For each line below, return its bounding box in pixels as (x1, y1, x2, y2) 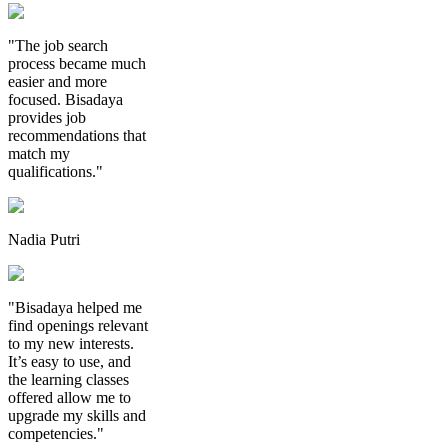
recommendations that (8, 126, 146, 144)
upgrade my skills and (8, 406, 146, 424)
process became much (8, 54, 146, 72)
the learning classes (8, 370, 129, 388)
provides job (8, 108, 86, 126)
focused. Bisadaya (8, 90, 123, 108)
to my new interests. (8, 334, 134, 352)
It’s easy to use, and (8, 352, 131, 370)
